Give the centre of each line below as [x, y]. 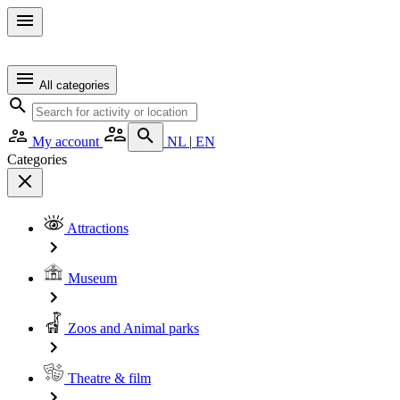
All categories [73, 85]
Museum [91, 278]
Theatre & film [108, 378]
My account [66, 142]
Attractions [96, 228]
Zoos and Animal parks [132, 328]
